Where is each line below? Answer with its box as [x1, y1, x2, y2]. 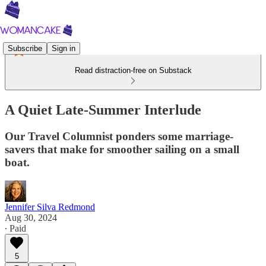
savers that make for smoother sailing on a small [5, 142, 239, 156]
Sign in [52, 43, 75, 53]
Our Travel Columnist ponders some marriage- [5, 129, 233, 142]
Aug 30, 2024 [5, 212, 57, 223]
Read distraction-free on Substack [74, 66, 192, 75]
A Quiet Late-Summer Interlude [5, 102, 201, 118]
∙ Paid [5, 223, 26, 233]
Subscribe [8, 43, 42, 53]
